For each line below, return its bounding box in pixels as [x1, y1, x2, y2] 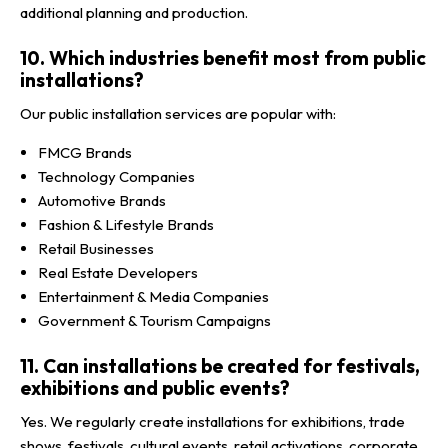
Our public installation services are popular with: [20, 104, 336, 123]
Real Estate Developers [38, 263, 198, 282]
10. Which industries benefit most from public [20, 45, 426, 70]
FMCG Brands [38, 143, 132, 162]
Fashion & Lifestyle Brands [38, 215, 214, 234]
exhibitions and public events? [20, 376, 290, 400]
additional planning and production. [20, 2, 248, 22]
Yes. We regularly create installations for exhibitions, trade [20, 412, 405, 432]
